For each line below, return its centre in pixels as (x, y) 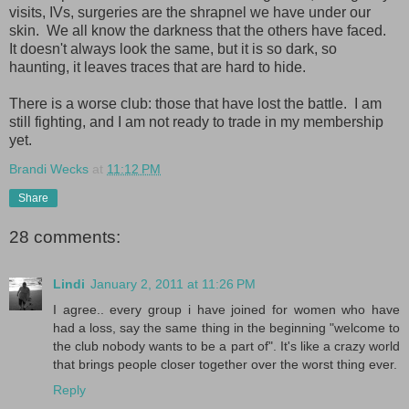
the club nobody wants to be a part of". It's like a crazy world (226, 346)
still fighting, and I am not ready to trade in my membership (196, 121)
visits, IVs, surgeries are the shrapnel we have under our (190, 12)
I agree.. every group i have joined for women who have (226, 309)
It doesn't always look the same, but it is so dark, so (173, 48)
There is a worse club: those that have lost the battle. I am (195, 103)
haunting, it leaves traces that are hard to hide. (157, 67)
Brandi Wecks (49, 168)
